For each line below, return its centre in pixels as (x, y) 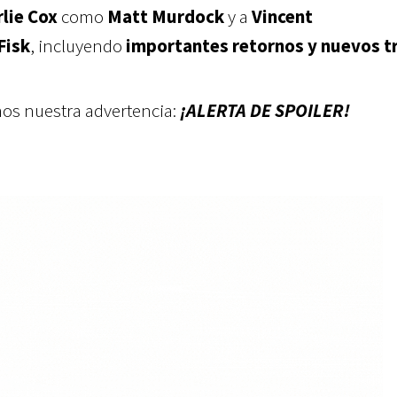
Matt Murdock (167, 16)
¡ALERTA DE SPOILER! (267, 110)
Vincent (282, 16)
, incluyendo (78, 46)
